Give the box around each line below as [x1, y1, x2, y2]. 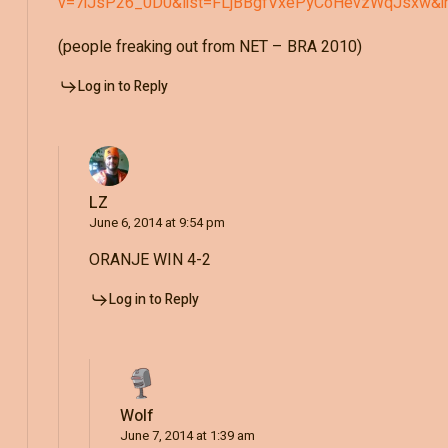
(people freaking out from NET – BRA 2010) [57, 34, 362, 59]
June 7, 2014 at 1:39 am [119, 425, 255, 445]
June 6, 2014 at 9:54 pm [88, 212, 225, 232]
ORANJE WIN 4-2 [88, 247, 211, 272]
